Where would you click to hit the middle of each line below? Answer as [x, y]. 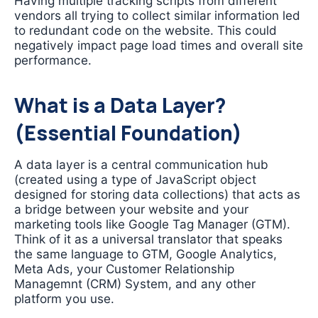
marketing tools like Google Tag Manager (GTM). [152, 224]
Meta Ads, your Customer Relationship [124, 268]
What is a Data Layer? [120, 106]
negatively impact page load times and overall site [159, 45]
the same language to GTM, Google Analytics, [146, 253]
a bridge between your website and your [131, 209]
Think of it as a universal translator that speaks [148, 238]
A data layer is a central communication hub [141, 164]
